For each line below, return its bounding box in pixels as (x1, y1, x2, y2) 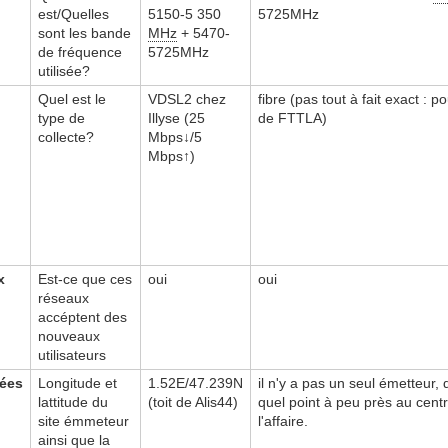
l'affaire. (258, 412, 308, 429)
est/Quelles (38, 5, 109, 22)
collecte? (38, 128, 94, 145)
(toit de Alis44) (148, 393, 238, 410)
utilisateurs (38, 346, 106, 363)
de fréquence (38, 43, 122, 60)
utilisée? (38, 62, 90, 79)
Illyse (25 (148, 109, 205, 126)
